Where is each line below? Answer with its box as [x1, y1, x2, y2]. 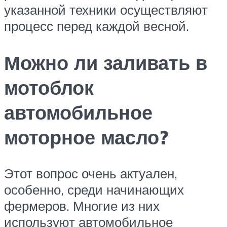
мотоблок [4, 74, 94, 100]
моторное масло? [4, 124, 168, 149]
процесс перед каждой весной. [4, 17, 189, 34]
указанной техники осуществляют [4, 1, 208, 18]
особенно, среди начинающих [4, 181, 184, 198]
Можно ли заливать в [4, 50, 207, 75]
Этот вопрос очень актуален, [4, 165, 177, 182]
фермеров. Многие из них [4, 198, 160, 214]
